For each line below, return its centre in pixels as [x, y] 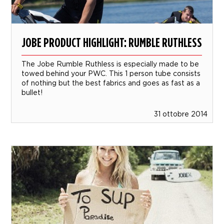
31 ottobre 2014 [180, 114]
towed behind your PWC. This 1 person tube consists [111, 73]
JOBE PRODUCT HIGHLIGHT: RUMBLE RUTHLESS [112, 42]
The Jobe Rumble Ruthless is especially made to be [110, 64]
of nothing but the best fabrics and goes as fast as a [111, 83]
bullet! [32, 92]
